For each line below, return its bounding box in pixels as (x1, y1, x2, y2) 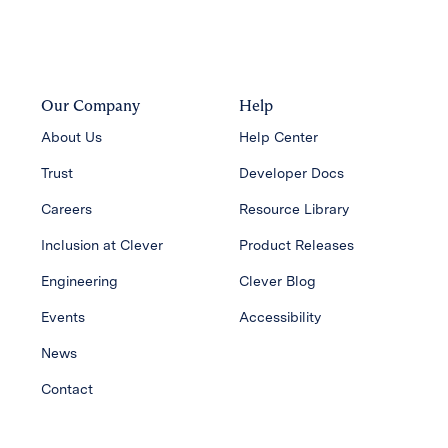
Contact (40, 380, 93, 397)
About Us (40, 128, 102, 145)
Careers (40, 200, 92, 217)
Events (40, 308, 85, 325)
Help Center (239, 128, 318, 145)
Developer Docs (239, 164, 344, 181)
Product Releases (239, 236, 354, 253)
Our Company (40, 95, 140, 115)
